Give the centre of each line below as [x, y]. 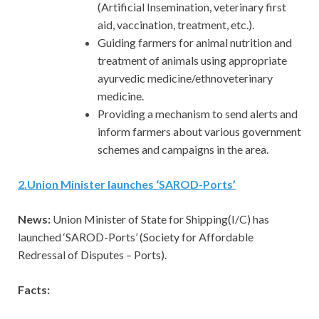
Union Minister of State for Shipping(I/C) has [161, 219]
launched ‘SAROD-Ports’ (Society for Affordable [136, 237]
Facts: [34, 290]
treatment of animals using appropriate [192, 61]
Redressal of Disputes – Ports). [92, 255]
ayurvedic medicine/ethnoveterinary [185, 78]
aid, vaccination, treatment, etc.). [176, 25]
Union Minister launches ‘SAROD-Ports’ [131, 184]
